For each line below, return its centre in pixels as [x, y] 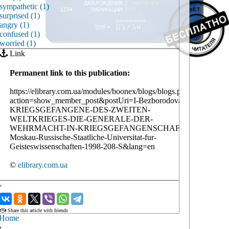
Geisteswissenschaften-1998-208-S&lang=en [82, 146]
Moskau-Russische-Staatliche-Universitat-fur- [83, 137]
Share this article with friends [37, 210]
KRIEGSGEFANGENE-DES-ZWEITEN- [80, 110]
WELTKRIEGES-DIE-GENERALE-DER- [81, 119]
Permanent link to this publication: [70, 73]
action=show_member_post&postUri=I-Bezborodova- [97, 100]
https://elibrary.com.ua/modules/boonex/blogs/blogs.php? [101, 91]
